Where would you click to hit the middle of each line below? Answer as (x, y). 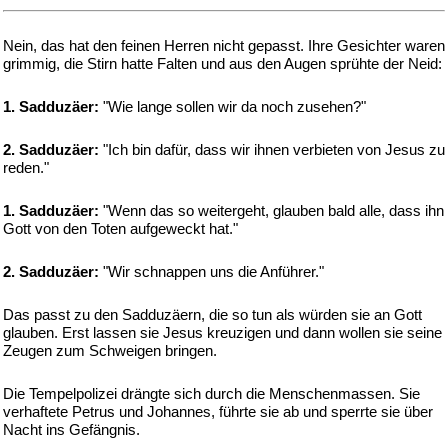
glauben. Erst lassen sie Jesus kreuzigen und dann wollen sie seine (222, 332)
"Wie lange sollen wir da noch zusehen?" (232, 106)
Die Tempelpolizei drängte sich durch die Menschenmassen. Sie (211, 393)
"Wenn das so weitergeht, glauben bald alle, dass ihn (271, 210)
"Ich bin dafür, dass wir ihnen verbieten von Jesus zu (272, 149)
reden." (26, 167)
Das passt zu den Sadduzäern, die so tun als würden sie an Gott (212, 314)
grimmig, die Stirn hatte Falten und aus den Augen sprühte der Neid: (222, 63)
